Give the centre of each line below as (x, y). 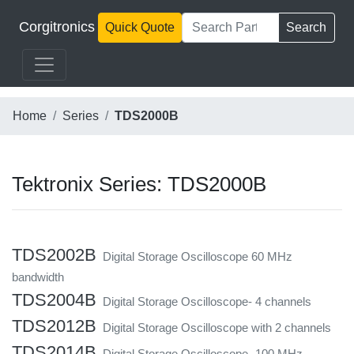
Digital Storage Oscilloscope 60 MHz (194, 256)
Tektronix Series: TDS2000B (139, 184)
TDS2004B (54, 299)
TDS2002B (54, 254)
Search (307, 27)
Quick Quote (140, 27)
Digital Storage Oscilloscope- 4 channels (204, 301)
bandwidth (38, 277)
